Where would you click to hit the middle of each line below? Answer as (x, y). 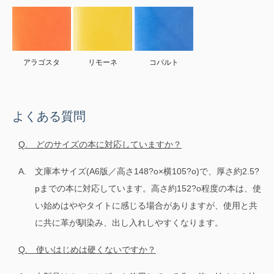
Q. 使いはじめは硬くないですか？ (87, 250)
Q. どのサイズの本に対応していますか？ (100, 145)
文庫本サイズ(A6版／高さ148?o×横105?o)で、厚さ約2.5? (147, 172)
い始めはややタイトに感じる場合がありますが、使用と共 (146, 206)
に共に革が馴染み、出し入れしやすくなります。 (129, 223)
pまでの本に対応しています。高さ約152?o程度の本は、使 (148, 189)
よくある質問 (49, 117)
